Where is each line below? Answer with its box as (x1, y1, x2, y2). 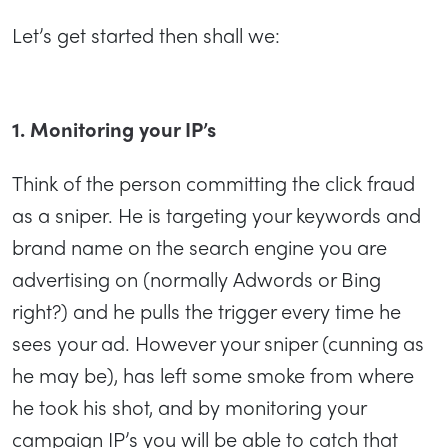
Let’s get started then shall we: (12, 19, 280, 49)
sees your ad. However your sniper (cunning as (12, 327, 424, 357)
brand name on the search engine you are (12, 231, 387, 261)
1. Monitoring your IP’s (12, 113, 216, 143)
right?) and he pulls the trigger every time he (12, 295, 401, 325)
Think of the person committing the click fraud (12, 167, 415, 197)
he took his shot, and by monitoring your (12, 391, 366, 421)
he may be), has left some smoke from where (12, 359, 414, 389)
